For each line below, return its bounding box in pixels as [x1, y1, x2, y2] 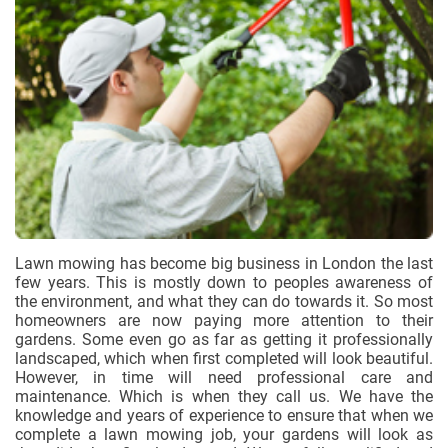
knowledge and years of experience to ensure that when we [15, 405, 433, 425]
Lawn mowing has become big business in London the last [15, 253, 433, 273]
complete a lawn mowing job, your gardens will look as [15, 424, 433, 444]
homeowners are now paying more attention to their [15, 310, 433, 330]
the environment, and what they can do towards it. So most [15, 291, 433, 311]
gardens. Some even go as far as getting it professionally [15, 329, 433, 349]
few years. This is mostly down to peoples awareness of [15, 272, 433, 292]
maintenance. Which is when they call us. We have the [15, 386, 433, 406]
